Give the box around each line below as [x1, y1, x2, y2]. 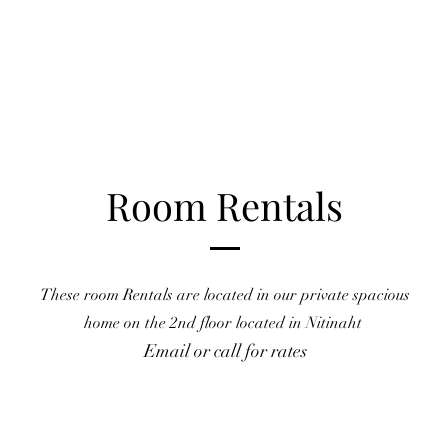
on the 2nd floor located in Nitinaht [120, 313, 366, 333]
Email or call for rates [143, 340, 307, 362]
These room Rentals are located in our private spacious [40, 285, 410, 305]
